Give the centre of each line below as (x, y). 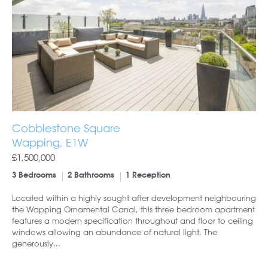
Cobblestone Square (66, 128)
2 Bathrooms (91, 176)
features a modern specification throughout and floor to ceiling (133, 221)
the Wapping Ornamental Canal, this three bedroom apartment (133, 209)
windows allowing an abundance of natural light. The (115, 232)
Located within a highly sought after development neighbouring (134, 198)
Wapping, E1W (50, 143)
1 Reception (148, 176)
